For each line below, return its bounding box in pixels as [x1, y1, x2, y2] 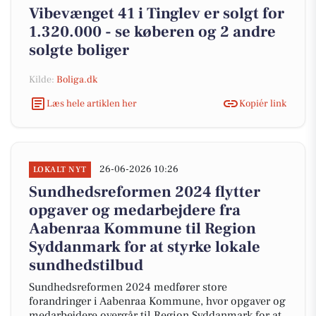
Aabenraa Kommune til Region [29, 219, 256, 238]
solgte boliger [29, 40, 129, 60]
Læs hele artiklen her [47, 97, 137, 110]
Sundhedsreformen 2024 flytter [29, 182, 260, 202]
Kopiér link [239, 97, 286, 110]
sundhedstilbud [29, 255, 143, 275]
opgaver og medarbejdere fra [29, 200, 241, 220]
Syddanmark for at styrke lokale [29, 237, 260, 257]
